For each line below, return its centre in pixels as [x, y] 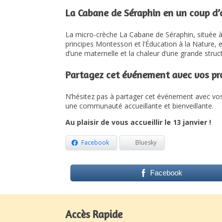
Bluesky [146, 143]
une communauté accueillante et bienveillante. [139, 106]
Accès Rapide [94, 215]
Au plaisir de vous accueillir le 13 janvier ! [138, 122]
